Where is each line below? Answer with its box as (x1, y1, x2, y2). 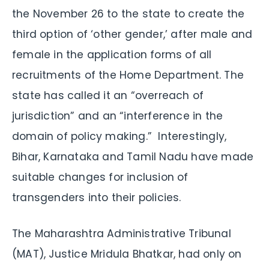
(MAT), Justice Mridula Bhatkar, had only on (12, 246, 242, 261)
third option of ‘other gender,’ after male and (12, 26, 253, 41)
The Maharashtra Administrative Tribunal (12, 226, 231, 241)
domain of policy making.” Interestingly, (12, 128, 227, 144)
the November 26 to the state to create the (12, 6, 245, 21)
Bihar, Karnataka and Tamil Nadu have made (12, 149, 254, 164)
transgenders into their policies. (12, 190, 181, 205)
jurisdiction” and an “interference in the (12, 108, 223, 123)
